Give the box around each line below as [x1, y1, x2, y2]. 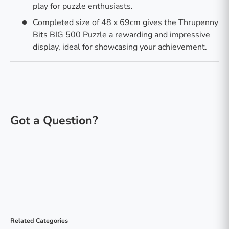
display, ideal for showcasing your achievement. [33, 41, 207, 53]
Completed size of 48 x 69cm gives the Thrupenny [33, 16, 218, 28]
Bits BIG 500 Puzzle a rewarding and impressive [33, 29, 210, 40]
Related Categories [10, 216, 68, 225]
